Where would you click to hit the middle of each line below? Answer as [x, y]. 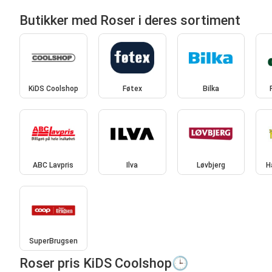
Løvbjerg [211, 165]
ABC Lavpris [53, 165]
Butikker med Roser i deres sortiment [130, 20]
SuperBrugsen [53, 241]
